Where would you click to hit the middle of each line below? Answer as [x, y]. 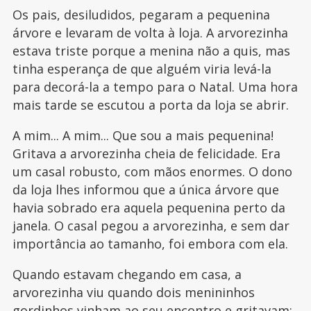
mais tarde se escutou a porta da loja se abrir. [150, 104]
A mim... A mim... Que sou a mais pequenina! [143, 135]
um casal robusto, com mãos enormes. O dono [152, 171]
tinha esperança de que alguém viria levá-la [142, 68]
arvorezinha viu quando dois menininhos [133, 292]
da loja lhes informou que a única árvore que [145, 189]
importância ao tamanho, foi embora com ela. [150, 243]
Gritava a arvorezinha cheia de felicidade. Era [146, 153]
